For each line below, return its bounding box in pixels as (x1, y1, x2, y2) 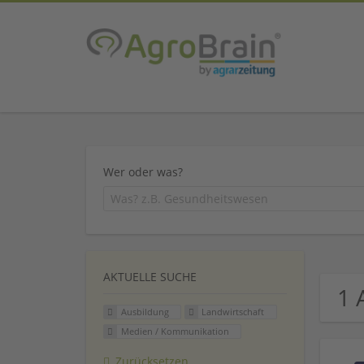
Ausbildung (120, 305, 169, 318)
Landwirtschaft (201, 305, 265, 318)
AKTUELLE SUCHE (103, 269, 197, 285)
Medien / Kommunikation (120, 325, 229, 338)
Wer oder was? (103, 163, 183, 180)
